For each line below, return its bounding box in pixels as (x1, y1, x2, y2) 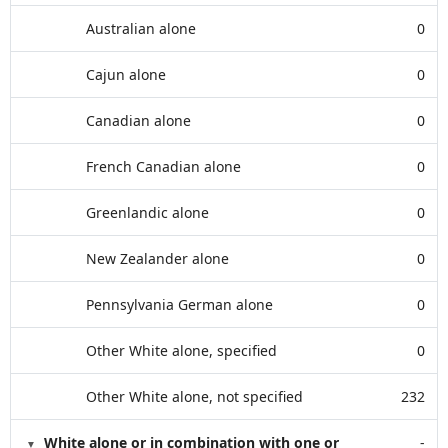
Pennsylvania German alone (86, 295, 273, 314)
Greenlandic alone (86, 203, 209, 222)
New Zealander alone (86, 249, 229, 268)
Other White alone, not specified (86, 387, 303, 406)
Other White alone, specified (86, 341, 277, 360)
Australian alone (86, 19, 196, 38)
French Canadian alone (86, 157, 241, 176)
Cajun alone (86, 65, 166, 84)
